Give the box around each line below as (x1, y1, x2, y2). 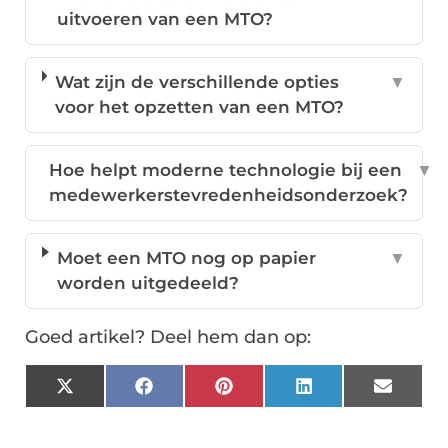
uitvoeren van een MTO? (56, 9, 273, 30)
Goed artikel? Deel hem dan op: (25, 326, 311, 349)
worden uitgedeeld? (56, 273, 239, 294)
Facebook (151, 383, 237, 404)
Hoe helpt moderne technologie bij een (48, 160, 402, 181)
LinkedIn (311, 383, 388, 404)
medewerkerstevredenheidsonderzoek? (48, 185, 408, 206)
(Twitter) (72, 400, 145, 421)
